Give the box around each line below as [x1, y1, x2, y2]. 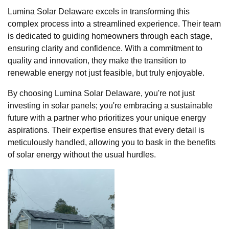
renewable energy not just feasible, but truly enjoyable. [8, 68, 204, 77]
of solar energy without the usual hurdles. [8, 150, 156, 159]
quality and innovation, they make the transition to [8, 56, 186, 65]
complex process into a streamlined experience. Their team [8, 19, 221, 28]
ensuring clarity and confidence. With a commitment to [8, 43, 202, 53]
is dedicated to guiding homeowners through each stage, [8, 31, 212, 40]
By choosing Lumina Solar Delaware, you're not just [8, 88, 195, 98]
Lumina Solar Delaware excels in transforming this [8, 7, 190, 16]
